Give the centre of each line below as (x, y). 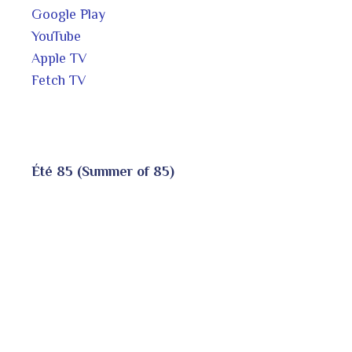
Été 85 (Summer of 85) (103, 171)
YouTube (56, 36)
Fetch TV (59, 80)
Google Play (68, 14)
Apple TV (59, 58)
